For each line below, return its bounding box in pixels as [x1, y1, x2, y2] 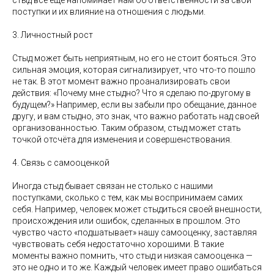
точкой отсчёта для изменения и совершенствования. [12, 135, 232, 145]
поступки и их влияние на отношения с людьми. [12, 7, 206, 17]
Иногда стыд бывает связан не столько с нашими [12, 181, 213, 191]
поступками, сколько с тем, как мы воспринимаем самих [12, 193, 243, 203]
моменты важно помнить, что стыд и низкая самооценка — [12, 251, 253, 261]
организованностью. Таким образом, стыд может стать [12, 123, 241, 133]
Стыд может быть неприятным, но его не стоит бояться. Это [12, 53, 256, 64]
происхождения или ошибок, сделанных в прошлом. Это [12, 216, 240, 226]
